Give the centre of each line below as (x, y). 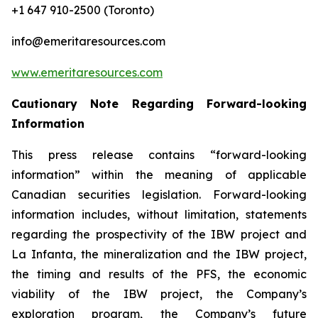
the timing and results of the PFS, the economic (159, 274)
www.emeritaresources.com (87, 72)
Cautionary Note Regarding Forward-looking (159, 103)
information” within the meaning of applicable (159, 174)
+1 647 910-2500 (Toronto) (83, 10)
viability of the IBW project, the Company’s (159, 294)
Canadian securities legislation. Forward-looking (159, 194)
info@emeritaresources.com (88, 41)
